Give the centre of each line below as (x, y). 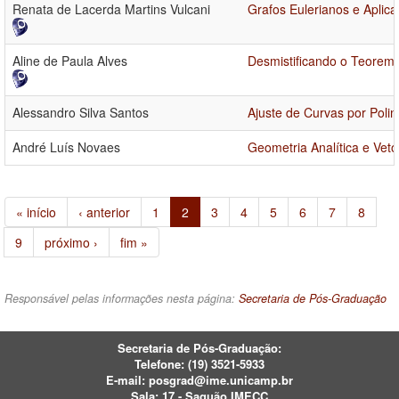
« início (36, 212)
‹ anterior (104, 212)
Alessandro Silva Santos (81, 113)
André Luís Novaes (66, 147)
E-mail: (127, 380)
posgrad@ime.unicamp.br (221, 380)
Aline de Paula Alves (70, 61)
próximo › (71, 243)
